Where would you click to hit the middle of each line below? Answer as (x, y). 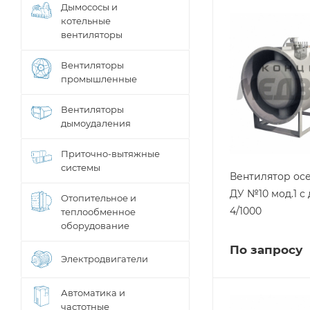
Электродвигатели (104, 259)
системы (81, 167)
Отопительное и (99, 198)
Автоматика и (93, 293)
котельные (86, 21)
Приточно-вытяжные (110, 154)
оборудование (95, 226)
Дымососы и (89, 7)
